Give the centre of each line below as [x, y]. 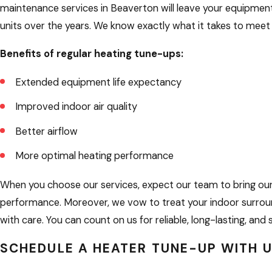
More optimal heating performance [94, 156]
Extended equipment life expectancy [98, 82]
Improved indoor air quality [76, 107]
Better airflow [46, 131]
